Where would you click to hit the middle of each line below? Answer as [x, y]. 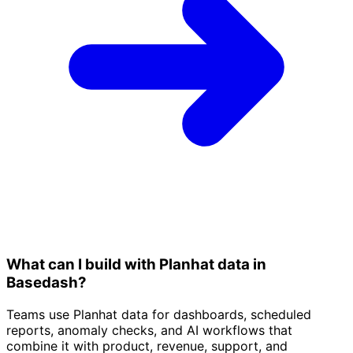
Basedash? [46, 282]
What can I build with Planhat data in [136, 264]
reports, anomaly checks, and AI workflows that [149, 330]
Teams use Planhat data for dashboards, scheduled [159, 314]
